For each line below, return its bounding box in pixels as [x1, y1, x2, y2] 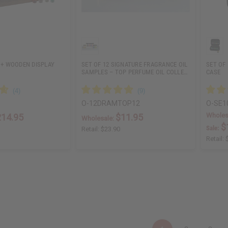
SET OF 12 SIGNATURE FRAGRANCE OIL [81, 61, 188, 69]
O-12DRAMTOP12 [81, 99, 140, 108]
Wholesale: [81, 115, 116, 123]
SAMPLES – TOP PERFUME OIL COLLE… [81, 68, 188, 76]
